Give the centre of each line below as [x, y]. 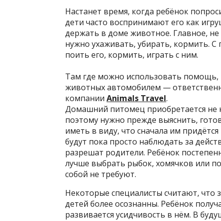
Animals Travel [136, 98]
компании [86, 98]
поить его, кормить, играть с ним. [132, 55]
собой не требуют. [101, 174]
